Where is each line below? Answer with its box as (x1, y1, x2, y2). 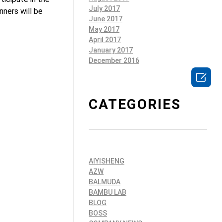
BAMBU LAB (89, 188, 126, 196)
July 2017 (89, 4, 120, 12)
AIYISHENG (89, 157, 124, 165)
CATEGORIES (89, 96, 181, 112)
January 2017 (89, 46, 133, 54)
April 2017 (89, 35, 121, 44)
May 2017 (89, 25, 119, 33)
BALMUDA (89, 177, 120, 186)
